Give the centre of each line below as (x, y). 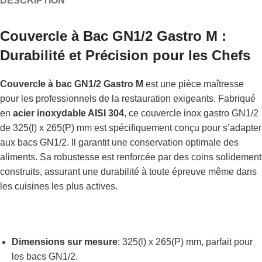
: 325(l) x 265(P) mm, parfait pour (185, 242)
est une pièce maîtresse (195, 84)
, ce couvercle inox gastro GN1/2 (191, 113)
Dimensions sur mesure (65, 242)
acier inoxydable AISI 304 (68, 113)
